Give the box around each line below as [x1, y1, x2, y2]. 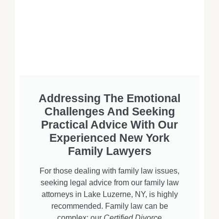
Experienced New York [49, 131, 170, 145]
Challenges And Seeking [44, 105, 175, 118]
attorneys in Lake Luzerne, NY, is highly [41, 190, 178, 199]
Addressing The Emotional [39, 92, 180, 105]
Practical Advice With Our [41, 118, 178, 131]
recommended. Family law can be [51, 202, 168, 211]
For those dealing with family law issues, [40, 167, 179, 175]
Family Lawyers [67, 145, 152, 158]
